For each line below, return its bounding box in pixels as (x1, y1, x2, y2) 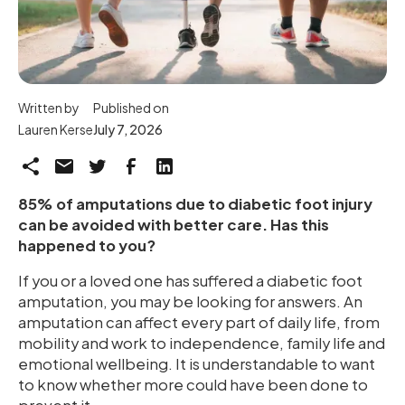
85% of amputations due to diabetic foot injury (18, 194, 372, 214)
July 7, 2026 (93, 121, 163, 138)
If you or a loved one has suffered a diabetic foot (18, 271, 363, 291)
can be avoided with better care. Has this (18, 215, 329, 235)
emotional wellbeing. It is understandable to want (18, 354, 375, 374)
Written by (18, 99, 80, 117)
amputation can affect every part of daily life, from (18, 313, 380, 333)
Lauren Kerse (18, 121, 93, 138)
